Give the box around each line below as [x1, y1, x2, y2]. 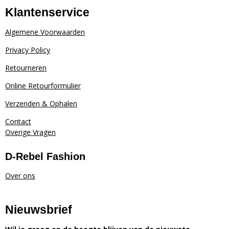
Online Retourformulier [5, 81, 81, 91]
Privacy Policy [5, 45, 50, 55]
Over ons [5, 170, 35, 180]
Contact [5, 117, 31, 127]
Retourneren [5, 63, 47, 73]
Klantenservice [5, 6, 89, 19]
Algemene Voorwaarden [5, 27, 85, 37]
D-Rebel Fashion [5, 150, 85, 162]
